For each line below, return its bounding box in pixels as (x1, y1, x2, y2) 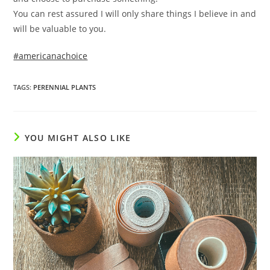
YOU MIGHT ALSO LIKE (24, 132, 131, 144)
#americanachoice (13, 50, 88, 62)
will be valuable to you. (13, 23, 107, 35)
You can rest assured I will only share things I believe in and (13, 8, 257, 20)
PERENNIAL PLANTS (33, 83, 96, 92)
